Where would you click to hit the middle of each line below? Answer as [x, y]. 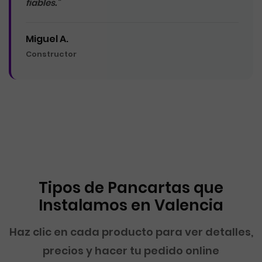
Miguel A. [47, 39]
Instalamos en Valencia [131, 205]
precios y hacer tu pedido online [131, 251]
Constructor [51, 54]
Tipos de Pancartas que [131, 188]
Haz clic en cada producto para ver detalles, [131, 232]
